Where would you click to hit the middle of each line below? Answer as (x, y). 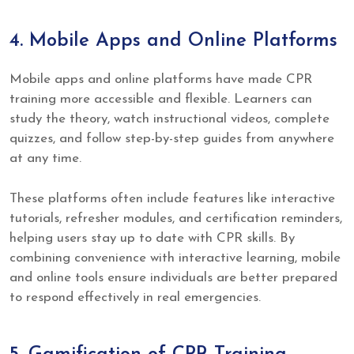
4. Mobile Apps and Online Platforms (173, 41)
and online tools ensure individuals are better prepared (173, 277)
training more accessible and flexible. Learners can (161, 100)
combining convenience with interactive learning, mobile (175, 258)
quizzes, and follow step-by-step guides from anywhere (172, 139)
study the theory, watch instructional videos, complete (169, 119)
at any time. (45, 159)
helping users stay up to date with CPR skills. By (152, 238)
